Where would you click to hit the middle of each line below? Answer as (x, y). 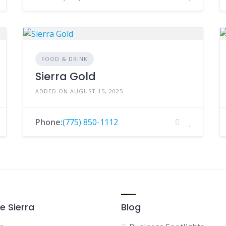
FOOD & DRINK (64, 59)
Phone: (49, 122)
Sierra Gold (65, 76)
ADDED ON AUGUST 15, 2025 (79, 91)
